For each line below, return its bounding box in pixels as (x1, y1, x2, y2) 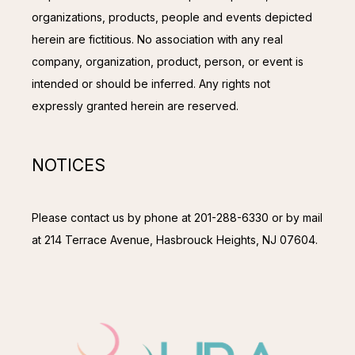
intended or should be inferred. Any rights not (32, 76, 270, 90)
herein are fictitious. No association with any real (32, 32, 283, 46)
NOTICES (32, 155, 105, 176)
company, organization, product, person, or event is (32, 54, 303, 68)
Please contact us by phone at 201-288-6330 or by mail (32, 210, 323, 224)
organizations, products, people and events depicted (32, 10, 312, 24)
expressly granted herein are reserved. (32, 98, 239, 113)
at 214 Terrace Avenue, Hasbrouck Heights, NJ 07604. (32, 232, 318, 246)
